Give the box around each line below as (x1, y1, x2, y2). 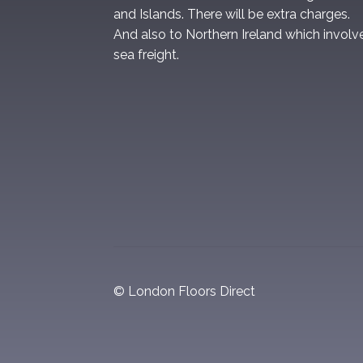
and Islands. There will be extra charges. (113, 6, 351, 23)
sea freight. (113, 47, 180, 63)
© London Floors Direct (113, 283, 256, 299)
